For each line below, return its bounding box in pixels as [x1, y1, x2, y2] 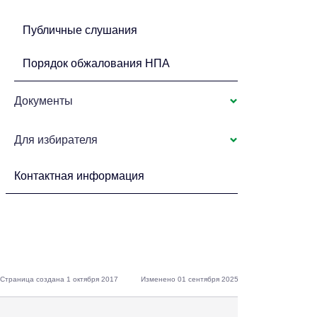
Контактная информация [14, 170, 145, 182]
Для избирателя [14, 134, 98, 146]
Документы [14, 95, 74, 107]
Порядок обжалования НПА [23, 57, 171, 69]
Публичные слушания [23, 24, 138, 36]
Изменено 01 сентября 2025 [141, 275, 239, 283]
